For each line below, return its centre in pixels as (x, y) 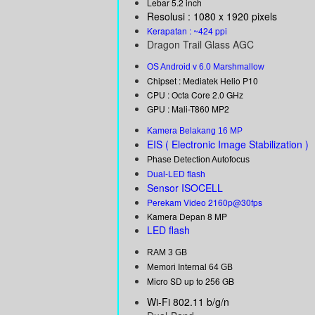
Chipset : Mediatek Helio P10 (202, 81)
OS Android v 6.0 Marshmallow (206, 67)
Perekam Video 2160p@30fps (205, 202)
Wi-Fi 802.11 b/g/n (188, 302)
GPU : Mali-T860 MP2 (188, 109)
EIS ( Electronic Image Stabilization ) (228, 144)
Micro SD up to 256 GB (191, 281)
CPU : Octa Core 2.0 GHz (195, 95)
